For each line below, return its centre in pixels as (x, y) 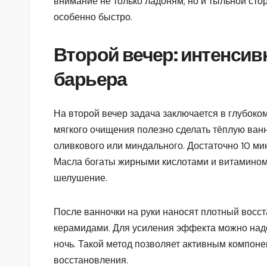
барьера (90, 80)
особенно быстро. (93, 17)
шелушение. (80, 178)
